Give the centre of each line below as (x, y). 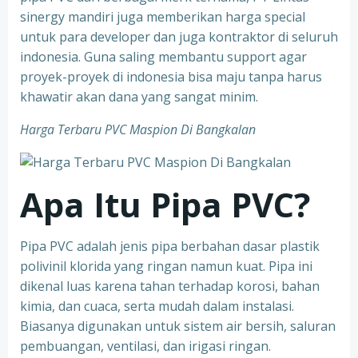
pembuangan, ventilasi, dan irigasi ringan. (145, 346)
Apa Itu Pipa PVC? (165, 204)
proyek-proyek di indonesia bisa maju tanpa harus (171, 77)
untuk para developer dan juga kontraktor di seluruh (179, 37)
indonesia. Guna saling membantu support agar (163, 57)
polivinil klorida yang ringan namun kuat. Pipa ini (166, 266)
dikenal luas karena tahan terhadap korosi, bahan (170, 286)
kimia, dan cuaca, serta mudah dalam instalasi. (157, 306)
